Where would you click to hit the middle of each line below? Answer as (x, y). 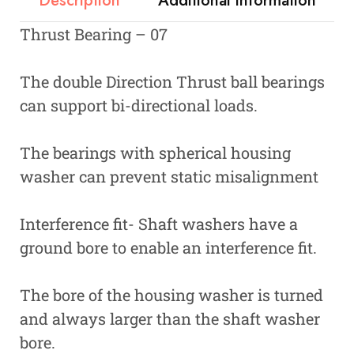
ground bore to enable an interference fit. (168, 247)
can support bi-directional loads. (139, 105)
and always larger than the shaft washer (170, 318)
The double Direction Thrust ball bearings (172, 81)
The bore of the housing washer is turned (171, 294)
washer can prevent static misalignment (169, 176)
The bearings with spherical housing (155, 152)
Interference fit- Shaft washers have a (159, 223)
